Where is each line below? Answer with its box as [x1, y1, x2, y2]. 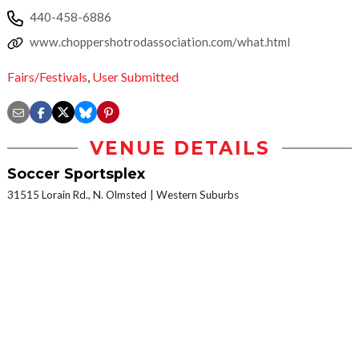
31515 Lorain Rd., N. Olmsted [7, 188, 147, 202]
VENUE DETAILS [89, 137, 270, 160]
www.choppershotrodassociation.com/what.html [30, 34, 290, 49]
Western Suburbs [156, 188, 239, 202]
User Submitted [92, 69, 179, 85]
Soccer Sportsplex [7, 165, 145, 183]
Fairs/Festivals [7, 69, 87, 85]
